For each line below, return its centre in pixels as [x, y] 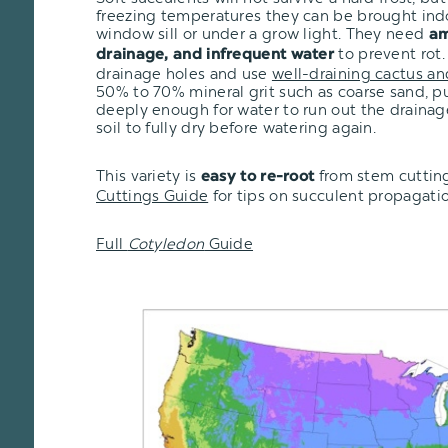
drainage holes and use [184, 73]
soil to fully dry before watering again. [236, 127]
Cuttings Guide [152, 195]
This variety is [148, 175]
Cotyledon [166, 243]
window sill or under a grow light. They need [262, 33]
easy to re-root [257, 177]
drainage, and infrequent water [215, 55]
